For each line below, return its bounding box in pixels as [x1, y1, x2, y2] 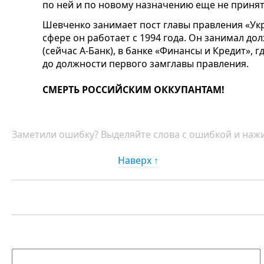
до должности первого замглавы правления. [42, 57, 249, 71]
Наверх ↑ [118, 154, 159, 167]
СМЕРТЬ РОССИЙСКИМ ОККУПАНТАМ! [42, 83, 225, 97]
